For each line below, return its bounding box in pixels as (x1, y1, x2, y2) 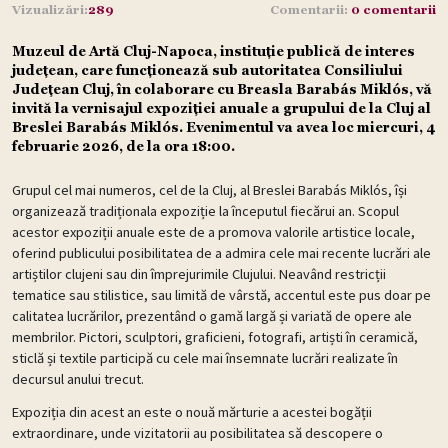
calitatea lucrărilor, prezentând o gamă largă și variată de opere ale (12, 306, 412, 325)
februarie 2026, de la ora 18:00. (12, 138, 235, 154)
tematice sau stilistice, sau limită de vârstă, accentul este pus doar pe (12, 285, 431, 304)
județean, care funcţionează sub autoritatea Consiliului (12, 62, 403, 78)
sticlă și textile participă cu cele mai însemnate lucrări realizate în (12, 348, 398, 367)
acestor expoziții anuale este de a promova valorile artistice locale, (12, 222, 415, 241)
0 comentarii (351, 2, 436, 17)
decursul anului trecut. (12, 369, 144, 388)
